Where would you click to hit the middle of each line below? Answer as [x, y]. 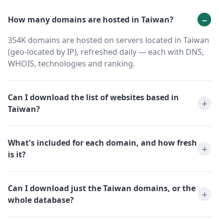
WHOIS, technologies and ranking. [71, 64]
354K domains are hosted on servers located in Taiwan [109, 40]
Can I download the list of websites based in [93, 98]
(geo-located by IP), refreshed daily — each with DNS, [106, 52]
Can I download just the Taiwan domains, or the [102, 188]
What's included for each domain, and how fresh [102, 143]
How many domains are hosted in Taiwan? [91, 20]
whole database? [41, 200]
